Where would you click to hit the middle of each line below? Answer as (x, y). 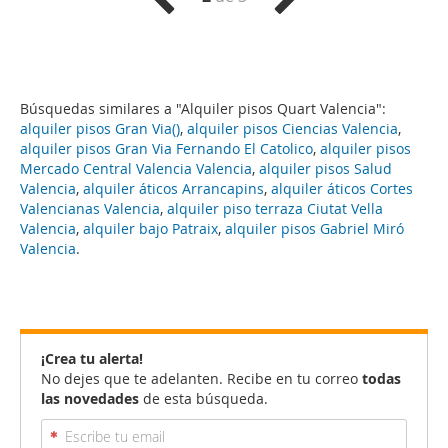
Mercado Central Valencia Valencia (136, 168)
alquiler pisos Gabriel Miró (314, 228)
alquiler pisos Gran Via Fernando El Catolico (166, 148)
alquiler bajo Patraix (150, 228)
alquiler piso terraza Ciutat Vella (275, 208)
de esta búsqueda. (203, 398)
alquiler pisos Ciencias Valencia (292, 128)
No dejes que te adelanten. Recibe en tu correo (201, 378)
